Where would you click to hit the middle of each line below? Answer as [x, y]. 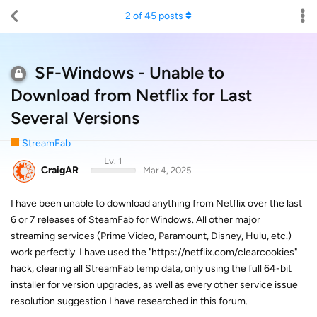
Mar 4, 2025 [167, 170]
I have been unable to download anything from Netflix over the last [156, 203]
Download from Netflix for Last [131, 95]
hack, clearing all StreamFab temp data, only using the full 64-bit [151, 268]
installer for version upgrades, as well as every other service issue [154, 284]
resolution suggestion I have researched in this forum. [129, 301]
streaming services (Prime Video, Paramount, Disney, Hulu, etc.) [151, 236]
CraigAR [60, 170]
